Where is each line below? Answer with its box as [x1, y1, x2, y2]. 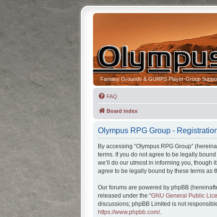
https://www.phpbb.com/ [98, 209, 160, 216]
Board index [107, 108, 138, 114]
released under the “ [98, 192, 151, 199]
